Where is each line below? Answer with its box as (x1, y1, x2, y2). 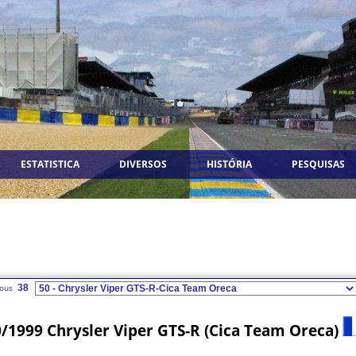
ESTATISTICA (21, 157, 79, 171)
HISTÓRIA (207, 157, 252, 171)
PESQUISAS (292, 157, 345, 171)
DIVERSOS (119, 157, 167, 171)
